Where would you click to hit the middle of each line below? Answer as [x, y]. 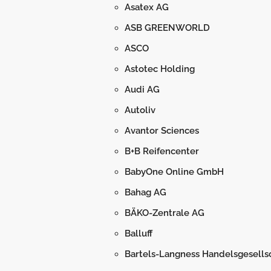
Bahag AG [145, 192]
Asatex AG [147, 7]
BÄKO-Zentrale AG [165, 213]
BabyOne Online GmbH [174, 172]
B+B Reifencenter [162, 151]
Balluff [139, 233]
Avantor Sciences [162, 131]
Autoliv [140, 110]
